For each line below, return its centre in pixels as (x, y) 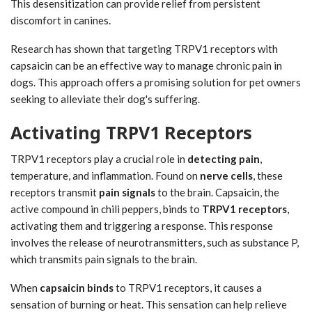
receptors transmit (55, 192)
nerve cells (226, 175)
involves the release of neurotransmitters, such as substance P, (155, 242)
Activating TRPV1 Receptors (131, 132)
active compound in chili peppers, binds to (106, 209)
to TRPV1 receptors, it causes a (188, 287)
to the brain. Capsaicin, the (217, 192)
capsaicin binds (77, 287)
